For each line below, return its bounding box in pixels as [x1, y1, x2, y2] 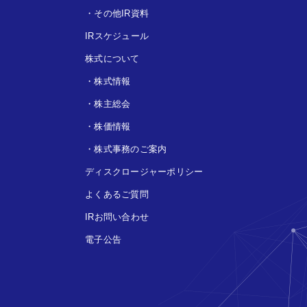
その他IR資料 [94, 8, 149, 19]
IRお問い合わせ [85, 211, 149, 222]
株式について [85, 53, 140, 64]
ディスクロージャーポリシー [85, 166, 204, 177]
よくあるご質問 [85, 188, 149, 199]
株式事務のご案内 [94, 143, 167, 154]
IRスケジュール [85, 30, 149, 41]
